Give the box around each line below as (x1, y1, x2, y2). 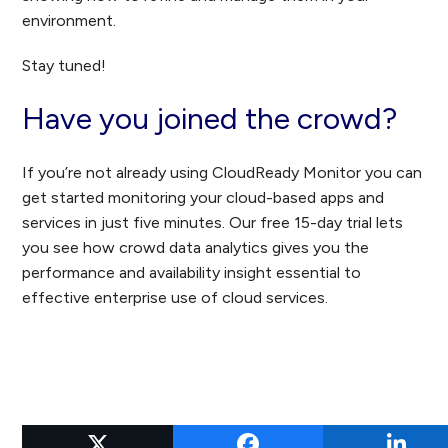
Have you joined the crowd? (22, 100, 398, 137)
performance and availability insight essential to (22, 263, 362, 282)
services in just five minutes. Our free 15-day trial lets (22, 213, 404, 232)
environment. (22, 11, 117, 30)
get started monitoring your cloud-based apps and (22, 188, 385, 207)
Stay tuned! (22, 56, 107, 75)
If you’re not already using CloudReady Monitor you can (22, 163, 423, 182)
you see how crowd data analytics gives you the (22, 238, 370, 257)
